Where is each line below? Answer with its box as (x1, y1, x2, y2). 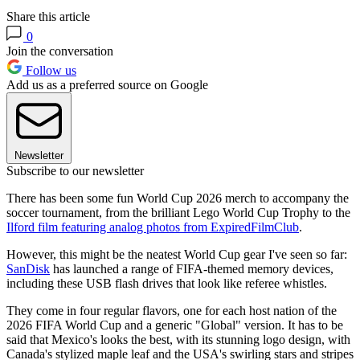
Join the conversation (6, 44, 113, 59)
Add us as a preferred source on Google (6, 78, 208, 92)
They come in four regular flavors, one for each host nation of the (6, 304, 337, 318)
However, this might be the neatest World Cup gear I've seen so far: (6, 247, 347, 262)
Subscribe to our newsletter (6, 164, 144, 178)
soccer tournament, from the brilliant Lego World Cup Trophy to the (6, 206, 350, 220)
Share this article (6, 10, 90, 24)
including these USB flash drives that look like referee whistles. (6, 276, 327, 291)
